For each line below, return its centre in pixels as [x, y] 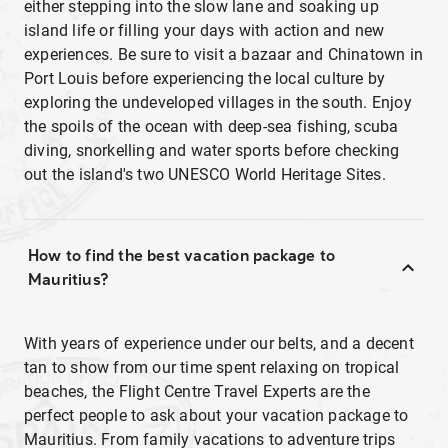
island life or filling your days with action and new [204, 30]
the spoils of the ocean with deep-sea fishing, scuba [211, 126]
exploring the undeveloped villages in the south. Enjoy [218, 102]
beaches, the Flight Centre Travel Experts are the [197, 391]
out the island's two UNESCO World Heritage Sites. [207, 174]
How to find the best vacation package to [181, 255]
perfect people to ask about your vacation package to [216, 415]
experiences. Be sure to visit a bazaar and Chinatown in [224, 54]
